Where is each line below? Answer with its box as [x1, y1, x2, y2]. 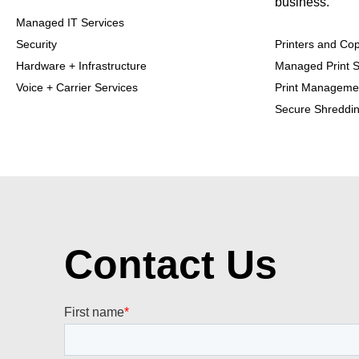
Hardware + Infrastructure [16, 59, 147, 73]
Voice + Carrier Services [16, 81, 138, 95]
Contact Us [64, 242, 277, 288]
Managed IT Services [16, 16, 124, 30]
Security [16, 38, 57, 51]
